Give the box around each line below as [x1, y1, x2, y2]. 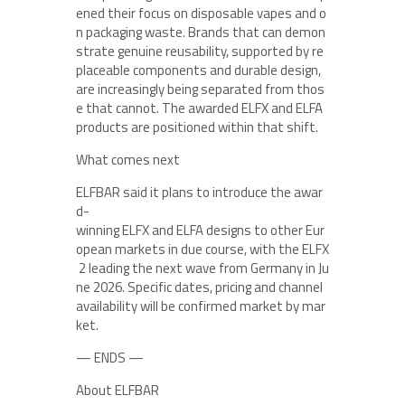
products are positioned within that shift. [76, 117, 318, 137]
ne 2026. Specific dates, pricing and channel [76, 277, 325, 297]
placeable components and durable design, [76, 60, 324, 80]
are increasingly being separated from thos [76, 79, 325, 99]
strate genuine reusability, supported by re [76, 41, 324, 61]
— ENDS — [76, 347, 144, 368]
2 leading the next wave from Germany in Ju [76, 258, 329, 278]
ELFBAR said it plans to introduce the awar [76, 182, 323, 202]
